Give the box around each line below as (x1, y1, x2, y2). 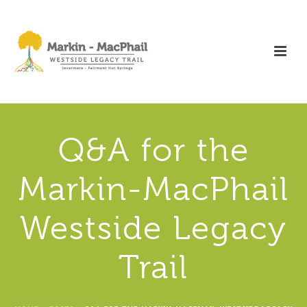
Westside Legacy (20, 210, 287, 247)
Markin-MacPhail (18, 171, 289, 208)
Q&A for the (58, 132, 249, 169)
